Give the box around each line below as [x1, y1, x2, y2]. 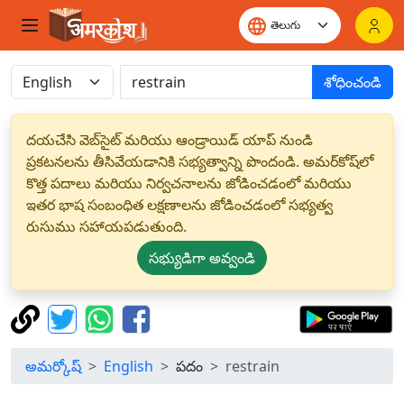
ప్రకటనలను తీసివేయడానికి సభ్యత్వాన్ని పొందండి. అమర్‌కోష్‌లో [26, 151, 373, 171]
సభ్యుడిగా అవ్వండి [149, 248, 255, 268]
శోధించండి [324, 72, 381, 92]
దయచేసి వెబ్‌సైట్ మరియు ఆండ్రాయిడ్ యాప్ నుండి [26, 130, 313, 150]
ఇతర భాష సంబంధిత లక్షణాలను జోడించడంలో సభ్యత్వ [26, 195, 333, 215]
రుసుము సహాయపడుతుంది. [26, 216, 187, 236]
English [104, 356, 153, 376]
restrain [225, 356, 280, 376]
